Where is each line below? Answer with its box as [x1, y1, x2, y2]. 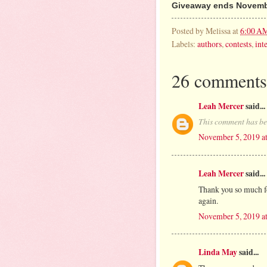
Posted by [172, 24, 206, 36]
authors [197, 38, 222, 49]
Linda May [198, 246, 237, 258]
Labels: [172, 38, 197, 49]
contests [225, 38, 252, 49]
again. [198, 194, 218, 206]
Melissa [206, 24, 231, 36]
